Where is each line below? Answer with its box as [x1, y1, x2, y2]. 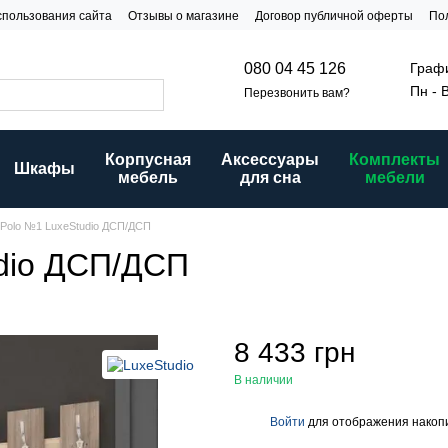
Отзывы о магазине [128, 9, 239, 23]
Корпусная [105, 151, 191, 168]
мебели [364, 169, 425, 186]
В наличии [234, 373, 293, 387]
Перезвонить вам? [244, 85, 350, 100]
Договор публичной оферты [255, 9, 413, 23]
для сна [239, 169, 301, 186]
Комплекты [349, 151, 440, 168]
